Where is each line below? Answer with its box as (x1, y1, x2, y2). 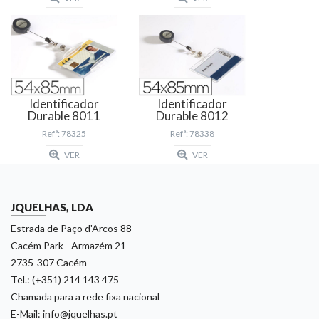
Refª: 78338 (170, 128, 214, 140)
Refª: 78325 (42, 128, 86, 140)
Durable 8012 (156, 108, 229, 124)
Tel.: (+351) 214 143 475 (11, 273, 119, 286)
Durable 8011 (28, 108, 100, 124)
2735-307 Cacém (11, 256, 87, 269)
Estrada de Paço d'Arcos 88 (11, 222, 132, 235)
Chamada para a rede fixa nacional (11, 291, 159, 303)
